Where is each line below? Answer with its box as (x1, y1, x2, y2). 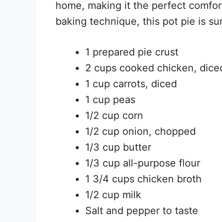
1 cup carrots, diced (85, 77, 177, 90)
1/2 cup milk (85, 188, 141, 201)
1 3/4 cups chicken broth (85, 172, 202, 185)
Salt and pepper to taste (85, 204, 198, 217)
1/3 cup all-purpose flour (85, 157, 200, 169)
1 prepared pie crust (85, 46, 178, 58)
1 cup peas (85, 93, 135, 106)
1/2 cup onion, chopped (85, 125, 196, 137)
